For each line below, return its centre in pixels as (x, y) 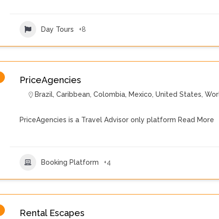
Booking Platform (70, 162)
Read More (195, 120)
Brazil (44, 94)
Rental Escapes (52, 213)
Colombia (109, 94)
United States (178, 94)
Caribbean (73, 94)
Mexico (140, 94)
